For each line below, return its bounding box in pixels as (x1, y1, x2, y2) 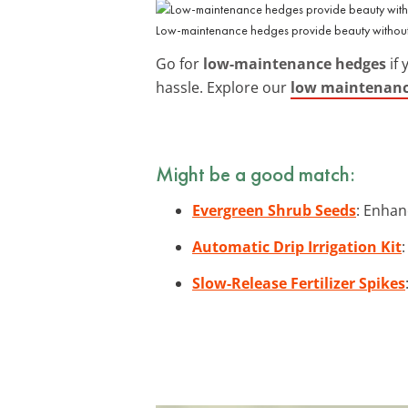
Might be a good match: (156, 159, 355, 188)
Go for (156, 53, 203, 74)
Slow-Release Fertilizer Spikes (192, 272, 405, 293)
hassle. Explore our (156, 76, 291, 97)
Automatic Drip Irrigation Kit (192, 236, 402, 257)
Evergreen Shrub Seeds (192, 199, 356, 220)
